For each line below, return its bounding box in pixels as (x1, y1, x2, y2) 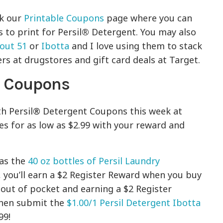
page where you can (104, 12, 193, 24)
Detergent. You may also (92, 26, 197, 38)
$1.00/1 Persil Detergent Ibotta (67, 197, 201, 209)
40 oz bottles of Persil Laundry (28, 155, 160, 167)
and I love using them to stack (72, 40, 203, 52)
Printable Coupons (24, 12, 105, 24)
